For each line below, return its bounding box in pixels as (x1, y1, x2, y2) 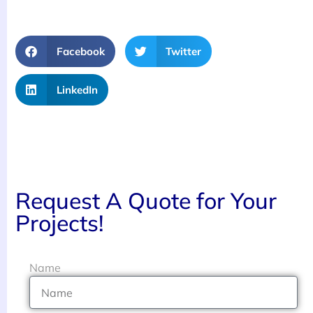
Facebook (56, 44, 105, 58)
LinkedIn (56, 82, 98, 96)
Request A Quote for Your (15, 187, 277, 215)
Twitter (166, 44, 201, 58)
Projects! (15, 209, 103, 238)
